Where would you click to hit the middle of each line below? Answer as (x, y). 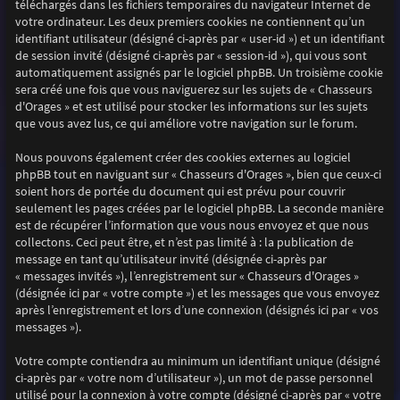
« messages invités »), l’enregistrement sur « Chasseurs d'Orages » (187, 277)
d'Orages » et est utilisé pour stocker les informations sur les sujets (191, 107)
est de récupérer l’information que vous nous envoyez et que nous (192, 226)
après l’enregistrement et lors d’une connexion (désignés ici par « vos (196, 311)
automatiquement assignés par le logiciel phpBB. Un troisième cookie (199, 73)
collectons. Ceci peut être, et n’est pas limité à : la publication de (184, 243)
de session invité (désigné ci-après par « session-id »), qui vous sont (191, 56)
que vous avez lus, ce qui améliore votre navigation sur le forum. (186, 124)
